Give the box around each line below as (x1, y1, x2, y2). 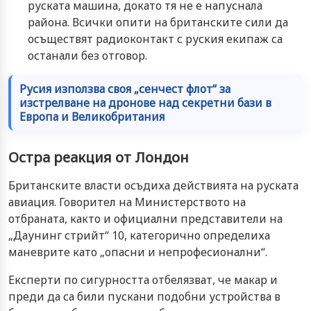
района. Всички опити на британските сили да (28, 14, 288, 30)
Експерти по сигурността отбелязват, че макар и (8, 271, 278, 287)
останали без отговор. (28, 47, 147, 63)
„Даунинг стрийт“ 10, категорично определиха (8, 227, 270, 243)
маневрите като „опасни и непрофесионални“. (8, 244, 267, 260)
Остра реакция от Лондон (8, 147, 189, 167)
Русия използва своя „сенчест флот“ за (19, 81, 230, 96)
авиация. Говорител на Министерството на (8, 194, 246, 210)
